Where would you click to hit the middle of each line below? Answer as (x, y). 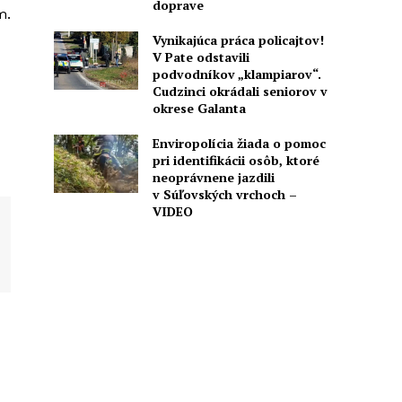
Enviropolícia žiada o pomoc (239, 143)
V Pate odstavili (201, 57)
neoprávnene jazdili (213, 177)
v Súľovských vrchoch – (224, 194)
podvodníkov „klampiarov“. (236, 74)
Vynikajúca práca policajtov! (238, 39)
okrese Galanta (199, 108)
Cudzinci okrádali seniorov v (240, 91)
